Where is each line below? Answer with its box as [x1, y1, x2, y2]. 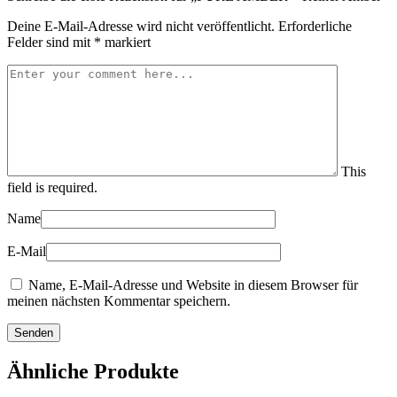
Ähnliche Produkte [7, 360, 179, 384]
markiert [101, 35, 151, 51]
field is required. [7, 180, 97, 196]
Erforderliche [278, 19, 352, 35]
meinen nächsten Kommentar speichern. [7, 293, 230, 309]
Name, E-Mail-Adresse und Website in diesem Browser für [28, 277, 358, 293]
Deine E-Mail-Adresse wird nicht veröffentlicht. [7, 19, 275, 35]
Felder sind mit [7, 35, 94, 51]
